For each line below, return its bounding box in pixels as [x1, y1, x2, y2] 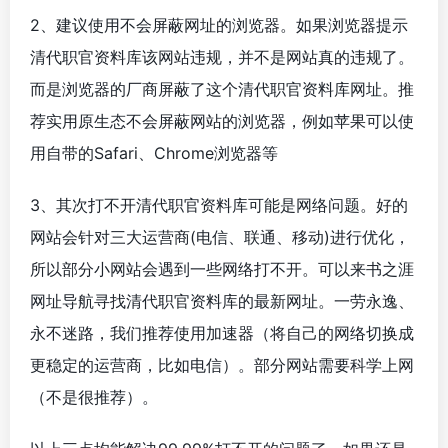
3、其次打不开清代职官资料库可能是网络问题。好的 [30, 194, 408, 215]
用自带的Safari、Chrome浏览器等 [30, 142, 278, 163]
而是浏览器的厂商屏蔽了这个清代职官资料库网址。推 [30, 78, 414, 99]
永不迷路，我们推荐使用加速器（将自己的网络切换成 [30, 322, 414, 343]
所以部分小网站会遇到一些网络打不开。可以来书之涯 [30, 258, 414, 279]
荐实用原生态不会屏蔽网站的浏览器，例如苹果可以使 [30, 110, 414, 131]
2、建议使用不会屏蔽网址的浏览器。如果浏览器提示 [30, 14, 408, 35]
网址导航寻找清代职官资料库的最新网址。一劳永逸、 [30, 290, 414, 311]
